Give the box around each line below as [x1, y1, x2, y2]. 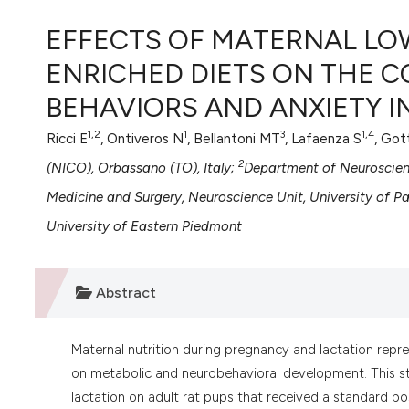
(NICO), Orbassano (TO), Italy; [47, 159, 238, 176]
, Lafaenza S [285, 130, 362, 147]
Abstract [91, 283, 156, 301]
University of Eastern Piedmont [47, 217, 242, 235]
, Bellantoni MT [187, 130, 280, 147]
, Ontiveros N [100, 130, 184, 147]
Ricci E [47, 130, 88, 147]
